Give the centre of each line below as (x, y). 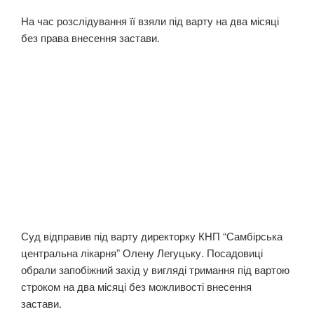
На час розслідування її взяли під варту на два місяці (150, 20)
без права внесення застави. (90, 37)
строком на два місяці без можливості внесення (136, 287)
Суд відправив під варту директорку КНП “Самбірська (152, 236)
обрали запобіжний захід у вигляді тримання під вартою (155, 270)
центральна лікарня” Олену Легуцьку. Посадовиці (142, 253)
